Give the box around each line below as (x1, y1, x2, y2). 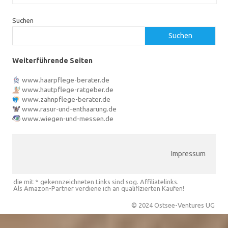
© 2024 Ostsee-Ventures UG (131, 201, 215, 209)
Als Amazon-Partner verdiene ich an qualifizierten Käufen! (13, 184, 184, 192)
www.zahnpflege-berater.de (22, 95, 110, 103)
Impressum (171, 149, 206, 158)
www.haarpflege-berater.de (22, 75, 109, 84)
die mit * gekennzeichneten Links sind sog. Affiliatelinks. (13, 178, 179, 185)
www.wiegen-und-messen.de (22, 114, 113, 123)
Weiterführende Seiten (12, 56, 93, 65)
